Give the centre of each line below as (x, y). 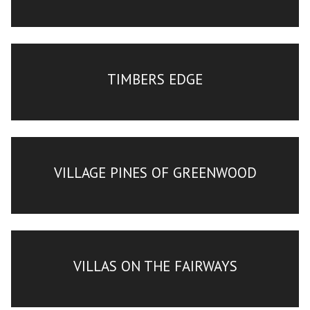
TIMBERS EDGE (155, 79)
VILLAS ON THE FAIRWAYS (155, 266)
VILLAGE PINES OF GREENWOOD (155, 172)
